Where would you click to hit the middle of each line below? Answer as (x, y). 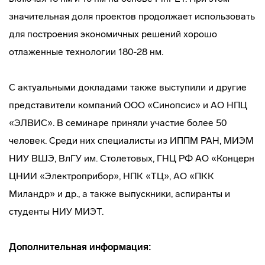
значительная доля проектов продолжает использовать (132, 16)
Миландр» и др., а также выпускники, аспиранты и (119, 194)
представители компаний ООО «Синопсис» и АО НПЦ (128, 105)
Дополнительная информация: (80, 247)
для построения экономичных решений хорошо (113, 34)
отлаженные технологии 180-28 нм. (86, 52)
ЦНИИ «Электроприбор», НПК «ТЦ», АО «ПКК (112, 176)
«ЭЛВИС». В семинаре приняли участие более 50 (118, 123)
